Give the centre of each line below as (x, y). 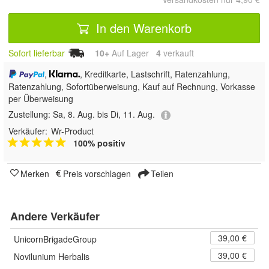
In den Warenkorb (142, 28)
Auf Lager (133, 53)
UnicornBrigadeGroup (55, 239)
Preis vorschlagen (97, 173)
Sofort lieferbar (37, 53)
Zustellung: (31, 114)
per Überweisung (41, 99)
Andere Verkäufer (55, 216)
